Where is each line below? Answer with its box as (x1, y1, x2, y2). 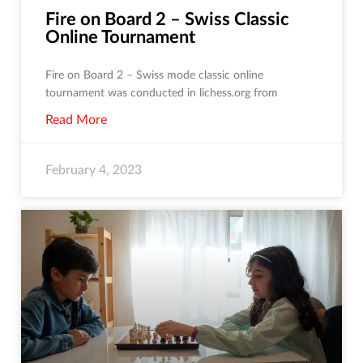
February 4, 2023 (45, 164, 142, 177)
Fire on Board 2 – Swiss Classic (45, 11, 289, 29)
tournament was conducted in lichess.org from (45, 88, 278, 100)
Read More (45, 113, 107, 127)
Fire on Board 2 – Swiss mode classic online (45, 70, 263, 82)
